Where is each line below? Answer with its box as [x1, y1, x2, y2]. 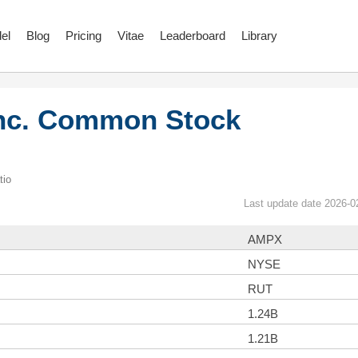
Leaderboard [160, 29, 225, 42]
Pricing [66, 29, 101, 42]
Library [241, 29, 277, 42]
